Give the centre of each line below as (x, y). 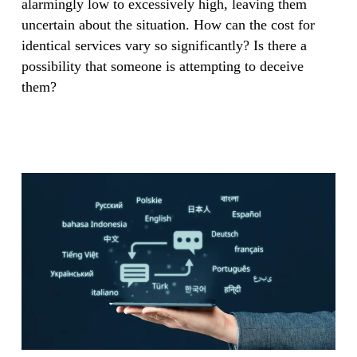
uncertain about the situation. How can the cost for (168, 25)
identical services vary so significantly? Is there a (164, 45)
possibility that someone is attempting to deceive (162, 66)
